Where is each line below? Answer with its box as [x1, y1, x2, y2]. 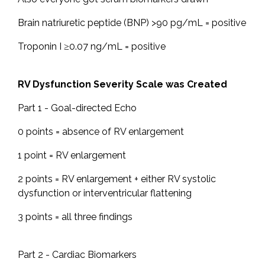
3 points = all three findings [18, 211, 132, 223]
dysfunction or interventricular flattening [18, 188, 192, 199]
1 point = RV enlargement [18, 150, 126, 161]
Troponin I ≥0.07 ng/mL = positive [18, 41, 166, 53]
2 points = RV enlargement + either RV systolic [18, 173, 216, 185]
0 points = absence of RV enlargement [18, 126, 184, 138]
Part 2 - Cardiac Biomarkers [18, 249, 137, 261]
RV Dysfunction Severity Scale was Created [18, 79, 227, 91]
